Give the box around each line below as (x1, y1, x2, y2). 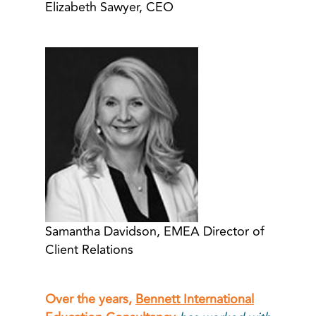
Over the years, (45, 289, 135, 310)
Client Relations (45, 240, 133, 260)
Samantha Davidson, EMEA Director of (45, 221, 265, 242)
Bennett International (135, 289, 254, 310)
